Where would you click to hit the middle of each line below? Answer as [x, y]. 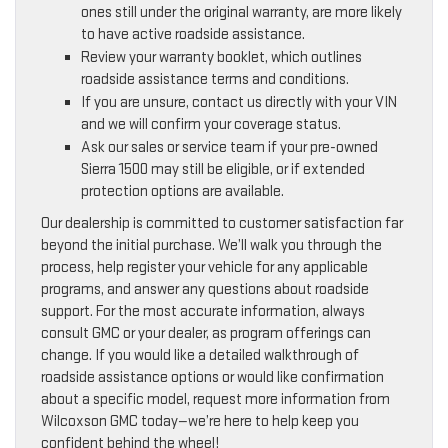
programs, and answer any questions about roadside [205, 289]
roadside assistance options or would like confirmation [212, 377]
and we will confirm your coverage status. [211, 124]
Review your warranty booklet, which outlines [221, 57]
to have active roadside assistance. [193, 34]
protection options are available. [182, 191]
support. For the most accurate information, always [203, 311]
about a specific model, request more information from [215, 399]
